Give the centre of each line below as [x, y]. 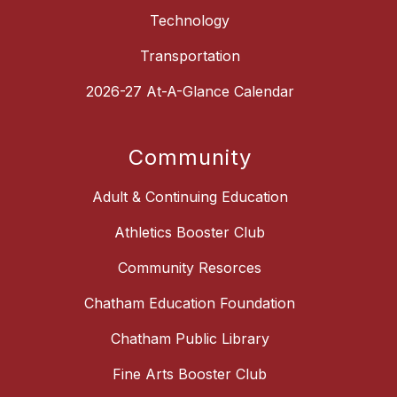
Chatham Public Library [190, 338]
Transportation [190, 55]
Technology [190, 20]
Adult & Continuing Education [190, 196]
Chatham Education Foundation [190, 303]
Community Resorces [190, 267]
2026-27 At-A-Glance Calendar [190, 91]
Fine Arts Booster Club [190, 374]
